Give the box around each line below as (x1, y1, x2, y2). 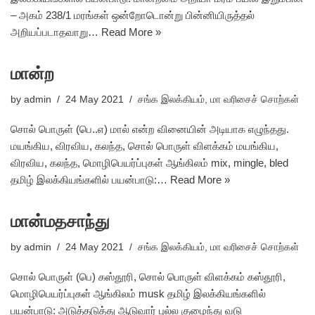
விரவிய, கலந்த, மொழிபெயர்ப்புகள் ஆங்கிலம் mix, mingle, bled (11, 157, 288, 169)
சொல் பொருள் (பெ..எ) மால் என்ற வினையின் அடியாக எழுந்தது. (11, 123, 289, 135)
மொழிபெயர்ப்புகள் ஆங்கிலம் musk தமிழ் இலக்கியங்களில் (11, 288, 266, 300)
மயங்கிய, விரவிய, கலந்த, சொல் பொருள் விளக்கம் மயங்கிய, (11, 140, 278, 152)
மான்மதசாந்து (11, 212, 110, 231)
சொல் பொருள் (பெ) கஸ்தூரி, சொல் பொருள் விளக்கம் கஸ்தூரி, (11, 271, 285, 283)
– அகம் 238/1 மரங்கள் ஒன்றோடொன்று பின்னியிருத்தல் (11, 9, 255, 21)
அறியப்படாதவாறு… (11, 26, 101, 38)
